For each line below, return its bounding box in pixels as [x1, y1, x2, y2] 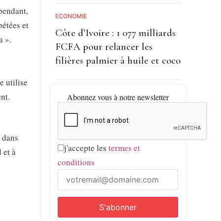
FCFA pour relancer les [55, 40, 152, 53]
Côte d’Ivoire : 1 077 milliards [55, 26, 176, 39]
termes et [108, 142, 140, 153]
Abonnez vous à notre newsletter [67, 91, 169, 102]
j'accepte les [64, 142, 109, 153]
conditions [57, 156, 95, 168]
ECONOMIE [55, 12, 87, 20]
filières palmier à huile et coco [55, 54, 181, 67]
